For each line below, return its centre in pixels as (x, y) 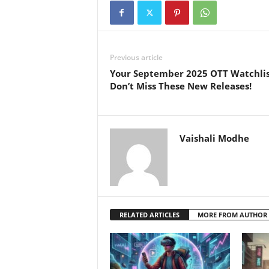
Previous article (136, 57)
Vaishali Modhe (214, 138)
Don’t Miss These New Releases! (180, 86)
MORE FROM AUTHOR (232, 215)
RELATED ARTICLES (149, 215)
